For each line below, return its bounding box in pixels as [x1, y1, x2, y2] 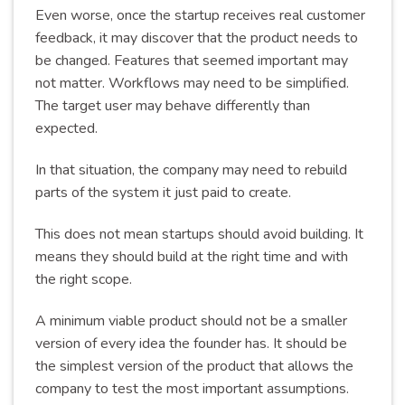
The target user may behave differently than [35, 96, 310, 117]
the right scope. [35, 268, 132, 289]
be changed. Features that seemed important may [35, 51, 348, 71]
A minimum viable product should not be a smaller [35, 310, 347, 331]
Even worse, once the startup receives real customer [35, 5, 365, 26]
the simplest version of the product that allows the [35, 355, 353, 376]
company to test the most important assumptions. [35, 378, 349, 399]
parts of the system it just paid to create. [35, 182, 291, 202]
